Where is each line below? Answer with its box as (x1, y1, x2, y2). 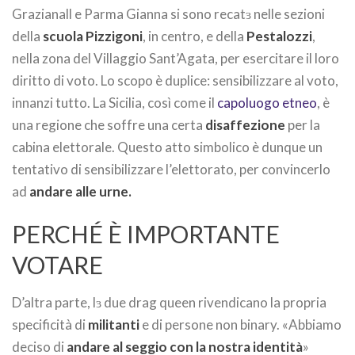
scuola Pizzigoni (43, 28, 143, 44)
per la (285, 116, 320, 133)
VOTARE (12, 250, 103, 279)
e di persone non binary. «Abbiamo (139, 316, 342, 333)
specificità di (12, 316, 88, 333)
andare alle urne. (27, 183, 132, 200)
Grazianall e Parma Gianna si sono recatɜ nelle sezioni (12, 6, 325, 22)
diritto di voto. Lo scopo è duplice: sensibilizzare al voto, (12, 72, 338, 89)
